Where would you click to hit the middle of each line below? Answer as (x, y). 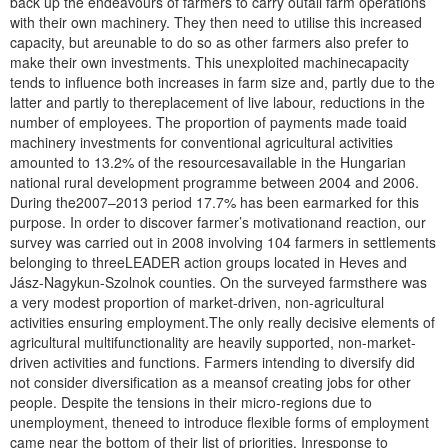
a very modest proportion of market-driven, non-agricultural (197, 302)
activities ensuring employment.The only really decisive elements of (222, 322)
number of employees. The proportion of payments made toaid (208, 122)
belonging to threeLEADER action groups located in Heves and (208, 262)
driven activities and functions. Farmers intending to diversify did (212, 362)
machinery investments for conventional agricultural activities (201, 142)
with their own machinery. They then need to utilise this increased (216, 22)
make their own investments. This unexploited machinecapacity (209, 62)
